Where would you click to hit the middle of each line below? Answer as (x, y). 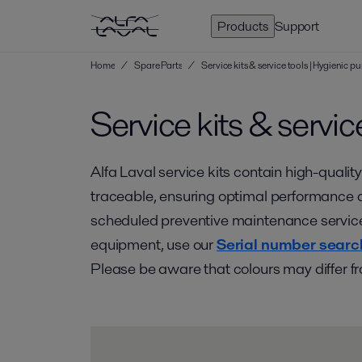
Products (243, 26)
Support (297, 26)
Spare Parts (158, 65)
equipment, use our (154, 244)
